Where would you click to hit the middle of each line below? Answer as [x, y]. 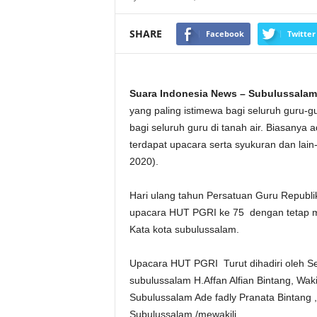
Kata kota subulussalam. [184, 229]
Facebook [225, 33]
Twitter [301, 33]
